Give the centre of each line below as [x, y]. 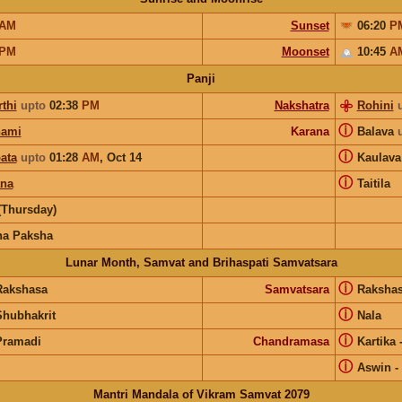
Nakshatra [301, 105]
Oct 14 [124, 157]
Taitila [373, 183]
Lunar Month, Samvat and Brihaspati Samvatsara [201, 262]
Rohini [375, 105]
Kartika [376, 341]
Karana [310, 131]
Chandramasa [291, 341]
